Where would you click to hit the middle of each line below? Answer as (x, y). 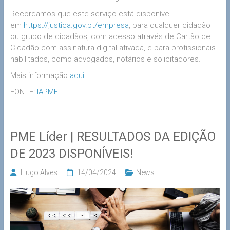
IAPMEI (48, 92)
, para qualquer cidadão (169, 25)
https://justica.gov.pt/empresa (76, 25)
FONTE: (23, 92)
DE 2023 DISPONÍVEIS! (71, 153)
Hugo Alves (39, 172)
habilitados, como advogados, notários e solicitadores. (105, 59)
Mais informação (40, 75)
